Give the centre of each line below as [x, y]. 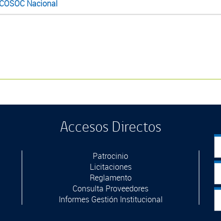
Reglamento [110, 177]
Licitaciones [110, 166]
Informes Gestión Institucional [110, 199]
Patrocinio [110, 156]
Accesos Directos [110, 127]
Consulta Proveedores [110, 188]
